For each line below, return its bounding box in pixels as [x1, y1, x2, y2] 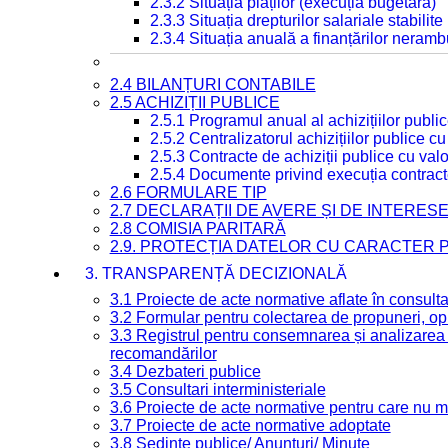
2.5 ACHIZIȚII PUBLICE [109, 94, 280, 111]
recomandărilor [109, 345, 217, 362]
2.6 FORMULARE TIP [109, 184, 267, 201]
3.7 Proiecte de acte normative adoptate [109, 417, 391, 434]
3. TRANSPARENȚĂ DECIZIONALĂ [84, 265, 347, 282]
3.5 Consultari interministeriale [109, 381, 326, 398]
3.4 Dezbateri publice [109, 363, 261, 380]
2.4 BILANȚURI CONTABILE [109, 76, 316, 93]
